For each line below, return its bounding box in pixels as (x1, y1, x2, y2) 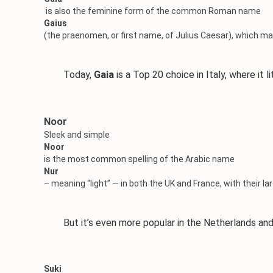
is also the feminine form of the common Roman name (44, 6, 261, 16)
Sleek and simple (44, 130, 110, 140)
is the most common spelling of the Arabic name (44, 154, 235, 164)
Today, (44, 69, 94, 80)
